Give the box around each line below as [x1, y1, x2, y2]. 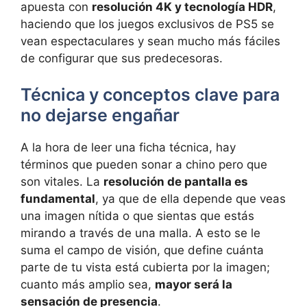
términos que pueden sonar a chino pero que [21, 158, 267, 172]
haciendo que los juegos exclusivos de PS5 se [21, 16, 274, 31]
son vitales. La [21, 175, 103, 189]
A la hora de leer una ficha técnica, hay [21, 140, 236, 155]
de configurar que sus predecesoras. [21, 51, 223, 65]
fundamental [21, 192, 95, 206]
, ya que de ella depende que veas [95, 192, 286, 206]
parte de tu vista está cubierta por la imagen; [21, 260, 270, 275]
